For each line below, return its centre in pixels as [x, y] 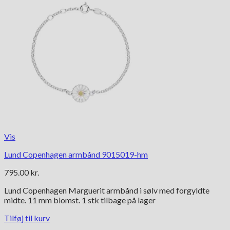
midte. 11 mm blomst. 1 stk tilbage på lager [80, 200]
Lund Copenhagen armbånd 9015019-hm [76, 155]
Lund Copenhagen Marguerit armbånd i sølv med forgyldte [107, 190]
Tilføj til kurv [27, 218]
